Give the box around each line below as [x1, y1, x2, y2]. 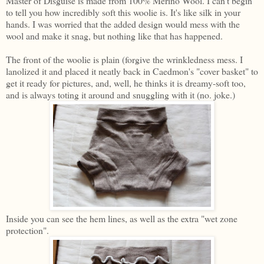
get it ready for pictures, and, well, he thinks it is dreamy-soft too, [6, 77, 246, 90]
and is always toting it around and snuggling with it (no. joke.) [6, 88, 235, 101]
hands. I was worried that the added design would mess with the [6, 18, 240, 31]
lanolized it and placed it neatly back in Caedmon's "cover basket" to [6, 65, 258, 78]
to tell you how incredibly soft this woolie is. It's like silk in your [6, 6, 240, 19]
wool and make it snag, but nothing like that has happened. [6, 29, 223, 42]
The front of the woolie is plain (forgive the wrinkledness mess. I [6, 53, 243, 66]
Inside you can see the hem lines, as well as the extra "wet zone [6, 212, 237, 225]
